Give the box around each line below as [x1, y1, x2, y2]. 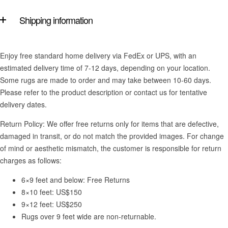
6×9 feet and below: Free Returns [21, 175, 130, 185]
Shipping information [19, 13, 93, 27]
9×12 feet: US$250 [21, 199, 82, 210]
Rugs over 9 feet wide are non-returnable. [21, 211, 156, 222]
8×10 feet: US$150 [21, 187, 82, 197]
